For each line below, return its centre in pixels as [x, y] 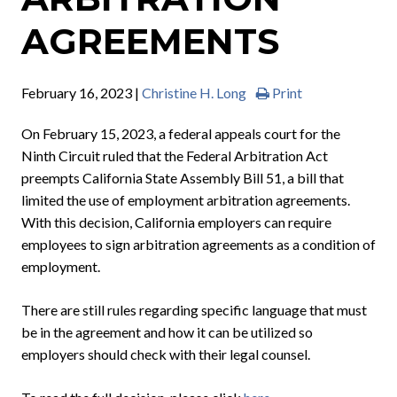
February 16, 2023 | [82, 93]
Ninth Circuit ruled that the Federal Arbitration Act [175, 156]
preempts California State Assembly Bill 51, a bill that [183, 178]
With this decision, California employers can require [176, 222]
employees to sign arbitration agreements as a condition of [198, 245]
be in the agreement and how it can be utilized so [167, 332]
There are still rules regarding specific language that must [194, 310]
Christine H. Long [194, 93]
